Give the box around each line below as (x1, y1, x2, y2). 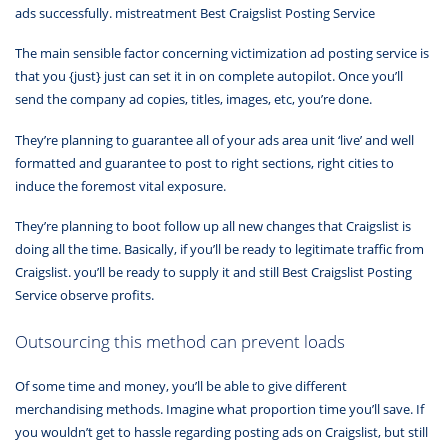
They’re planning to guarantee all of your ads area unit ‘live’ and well (15, 130, 414, 149)
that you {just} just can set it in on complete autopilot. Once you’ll (15, 67, 403, 86)
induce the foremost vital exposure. (15, 176, 226, 195)
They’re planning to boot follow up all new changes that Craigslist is (15, 217, 411, 236)
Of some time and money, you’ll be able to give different (15, 376, 347, 395)
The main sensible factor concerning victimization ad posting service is (15, 44, 429, 63)
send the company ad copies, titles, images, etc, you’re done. (15, 90, 372, 109)
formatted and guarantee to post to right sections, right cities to (15, 153, 394, 172)
